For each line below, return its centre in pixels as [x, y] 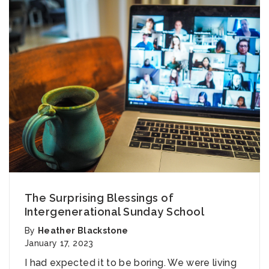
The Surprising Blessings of [99, 198]
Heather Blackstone [83, 231]
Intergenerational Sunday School [114, 212]
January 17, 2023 [59, 243]
